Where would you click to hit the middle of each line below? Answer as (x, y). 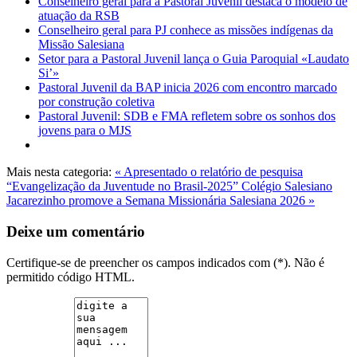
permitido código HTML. (71, 277)
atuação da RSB (79, 16)
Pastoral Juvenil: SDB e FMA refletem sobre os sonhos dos (187, 116)
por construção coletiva (96, 102)
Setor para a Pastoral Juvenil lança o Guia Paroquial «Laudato (194, 59)
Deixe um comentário (76, 231)
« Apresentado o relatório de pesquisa (209, 172)
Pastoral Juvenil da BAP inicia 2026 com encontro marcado (188, 88)
